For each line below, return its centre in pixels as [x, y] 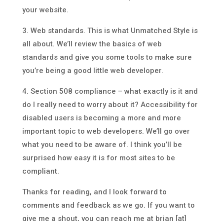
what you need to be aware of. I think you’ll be [102, 144]
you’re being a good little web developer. [92, 70]
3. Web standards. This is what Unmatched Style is [110, 30]
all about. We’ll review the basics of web [92, 44]
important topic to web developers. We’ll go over [106, 131]
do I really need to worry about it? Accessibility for [110, 104]
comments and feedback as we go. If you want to [108, 205]
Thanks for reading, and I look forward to [94, 192]
